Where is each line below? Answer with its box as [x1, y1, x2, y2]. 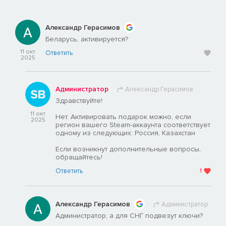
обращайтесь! [55, 153, 102, 162]
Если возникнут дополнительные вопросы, [55, 145, 201, 154]
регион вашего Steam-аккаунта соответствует [55, 121, 210, 130]
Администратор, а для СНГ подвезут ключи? [55, 211, 203, 220]
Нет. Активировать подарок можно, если [55, 112, 191, 122]
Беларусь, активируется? [45, 35, 128, 44]
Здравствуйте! [55, 96, 102, 105]
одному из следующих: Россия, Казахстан [55, 129, 195, 138]
